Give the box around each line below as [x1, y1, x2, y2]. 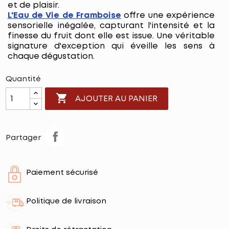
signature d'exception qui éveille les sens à [7, 42, 215, 50]
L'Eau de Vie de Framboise [7, 12, 121, 19]
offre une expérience [121, 12, 215, 19]
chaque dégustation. [7, 53, 95, 60]
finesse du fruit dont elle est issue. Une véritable [7, 32, 215, 40]
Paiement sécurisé [26, 169, 98, 176]
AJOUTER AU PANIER [75, 95, 157, 103]
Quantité [5, 76, 41, 83]
